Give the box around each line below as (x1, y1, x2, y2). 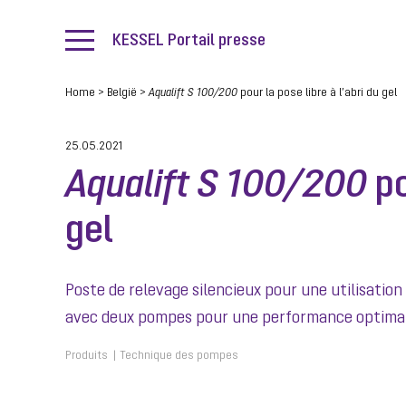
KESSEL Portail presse (112, 32, 266, 50)
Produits (65, 351, 108, 362)
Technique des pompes (120, 351, 238, 362)
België (107, 88, 137, 99)
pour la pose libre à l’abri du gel (237, 88, 397, 99)
